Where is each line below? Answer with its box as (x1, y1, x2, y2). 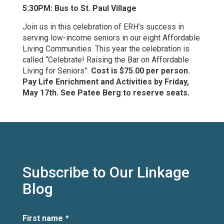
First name (22, 213, 63, 223)
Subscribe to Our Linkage (22, 163, 189, 181)
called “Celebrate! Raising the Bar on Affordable (22, 54, 189, 64)
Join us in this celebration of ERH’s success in (22, 21, 184, 31)
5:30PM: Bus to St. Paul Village (22, 3, 136, 13)
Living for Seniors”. (22, 65, 91, 75)
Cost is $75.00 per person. (90, 65, 190, 75)
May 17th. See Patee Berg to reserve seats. (22, 87, 189, 97)
